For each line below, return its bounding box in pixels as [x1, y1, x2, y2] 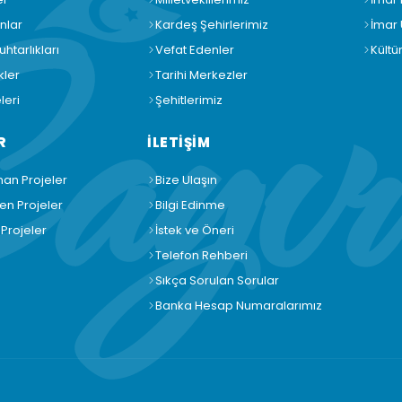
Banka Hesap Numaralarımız [155, 297, 322, 314]
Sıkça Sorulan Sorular [155, 272, 279, 289]
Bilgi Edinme [155, 197, 225, 214]
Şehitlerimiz [155, 92, 223, 109]
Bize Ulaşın [155, 171, 217, 188]
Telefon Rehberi [155, 247, 248, 264]
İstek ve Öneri [155, 222, 234, 239]
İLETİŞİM [147, 133, 210, 152]
